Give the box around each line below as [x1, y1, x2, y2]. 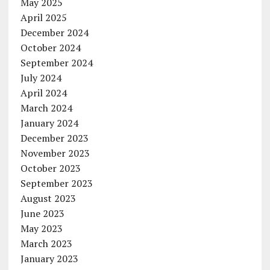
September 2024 [20, 56, 93, 70]
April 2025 [20, 11, 67, 25]
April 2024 [20, 86, 67, 100]
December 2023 [20, 131, 89, 145]
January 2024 [20, 116, 78, 130]
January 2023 [20, 252, 78, 266]
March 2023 [20, 237, 72, 251]
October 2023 [20, 162, 81, 175]
